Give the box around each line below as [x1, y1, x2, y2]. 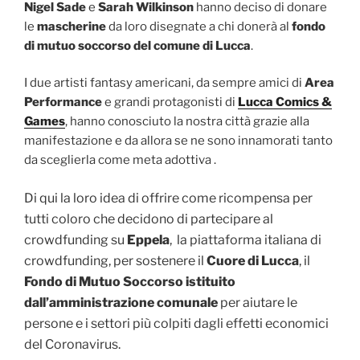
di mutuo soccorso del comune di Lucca [24, 38, 251, 53]
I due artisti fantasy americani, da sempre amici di [24, 76, 305, 91]
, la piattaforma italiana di [170, 231, 321, 247]
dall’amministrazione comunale [24, 294, 218, 310]
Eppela [127, 231, 170, 247]
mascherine [37, 18, 106, 34]
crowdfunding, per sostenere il [24, 252, 207, 268]
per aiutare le [218, 294, 297, 310]
